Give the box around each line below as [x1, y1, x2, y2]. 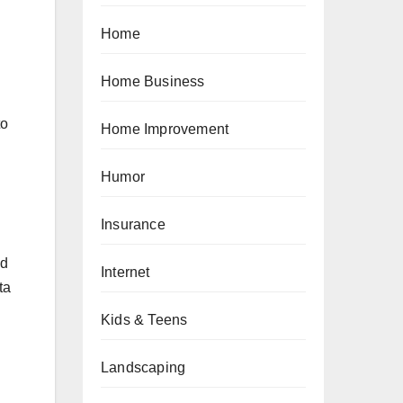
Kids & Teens [101, 312, 188, 327]
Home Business [101, 74, 205, 89]
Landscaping [101, 360, 186, 375]
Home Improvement [101, 121, 229, 137]
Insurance [101, 217, 166, 232]
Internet [101, 264, 150, 280]
